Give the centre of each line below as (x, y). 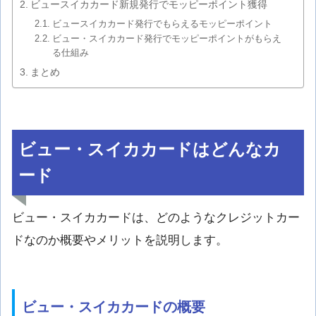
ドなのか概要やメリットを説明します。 (120, 241)
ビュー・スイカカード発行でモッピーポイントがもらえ (166, 39)
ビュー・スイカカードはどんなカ (150, 149)
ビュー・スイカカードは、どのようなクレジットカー (156, 218)
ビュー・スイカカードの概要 (114, 306)
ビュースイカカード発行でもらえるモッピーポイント (162, 24)
